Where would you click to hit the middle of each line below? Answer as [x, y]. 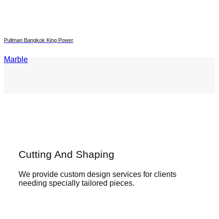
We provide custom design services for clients [98, 175]
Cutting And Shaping [66, 154]
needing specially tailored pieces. [77, 183]
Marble [16, 59]
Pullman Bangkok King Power [39, 40]
